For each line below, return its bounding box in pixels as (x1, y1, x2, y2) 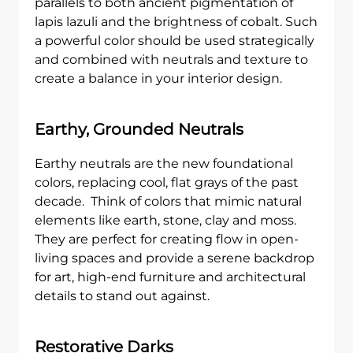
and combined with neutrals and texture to (35, 52, 308, 67)
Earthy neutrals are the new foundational (35, 156, 293, 171)
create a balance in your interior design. (35, 71, 282, 86)
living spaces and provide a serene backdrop (35, 251, 314, 266)
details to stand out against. (35, 288, 210, 303)
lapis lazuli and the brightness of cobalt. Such (35, 14, 318, 29)
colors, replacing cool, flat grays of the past (35, 175, 299, 190)
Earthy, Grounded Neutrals (35, 120, 243, 139)
